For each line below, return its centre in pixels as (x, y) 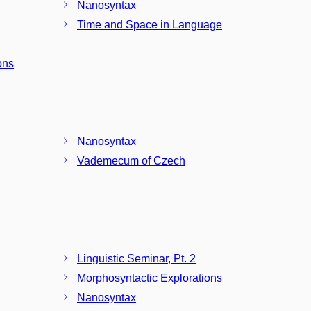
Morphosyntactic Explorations (150, 278)
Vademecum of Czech (131, 161)
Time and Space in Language (150, 24)
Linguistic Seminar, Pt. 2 (136, 258)
